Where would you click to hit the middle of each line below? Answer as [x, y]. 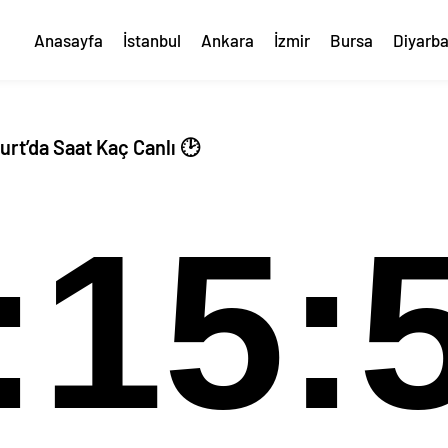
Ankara [227, 40]
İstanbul [152, 40]
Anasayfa [68, 40]
